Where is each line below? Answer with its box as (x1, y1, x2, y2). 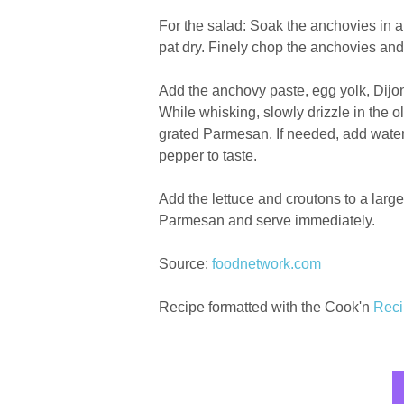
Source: (158, 256, 212, 272)
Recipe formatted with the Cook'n (158, 299, 373, 316)
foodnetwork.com (211, 256, 321, 272)
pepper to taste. (158, 148, 257, 164)
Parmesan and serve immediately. (158, 213, 375, 229)
